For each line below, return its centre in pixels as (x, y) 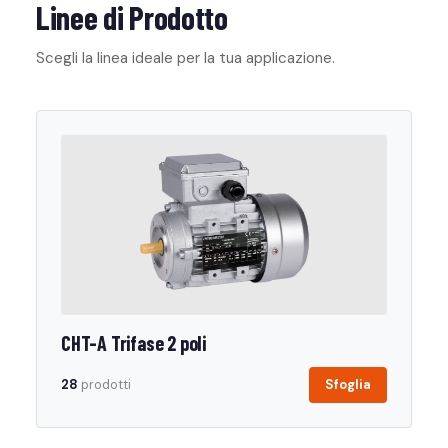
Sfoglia (348, 384)
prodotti (104, 384)
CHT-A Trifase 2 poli (133, 343)
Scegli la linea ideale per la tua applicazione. (185, 58)
